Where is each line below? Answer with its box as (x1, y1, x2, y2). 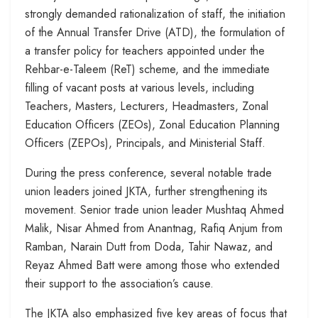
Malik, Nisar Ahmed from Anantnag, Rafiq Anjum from (25, 219, 283, 236)
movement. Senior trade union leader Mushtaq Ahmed (25, 201, 284, 218)
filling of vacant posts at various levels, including (25, 79, 254, 96)
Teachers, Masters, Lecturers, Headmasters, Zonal (25, 97, 268, 114)
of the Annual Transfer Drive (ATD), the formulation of (25, 23, 285, 40)
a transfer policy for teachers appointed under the (25, 42, 265, 59)
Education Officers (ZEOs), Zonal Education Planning (25, 116, 280, 133)
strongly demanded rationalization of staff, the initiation (25, 5, 285, 22)
